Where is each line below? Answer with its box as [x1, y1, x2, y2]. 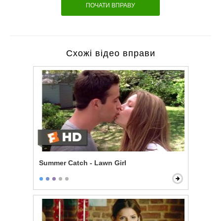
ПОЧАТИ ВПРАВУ [86, 2, 135, 9]
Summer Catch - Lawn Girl [38, 159, 126, 167]
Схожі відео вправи [66, 48, 155, 58]
